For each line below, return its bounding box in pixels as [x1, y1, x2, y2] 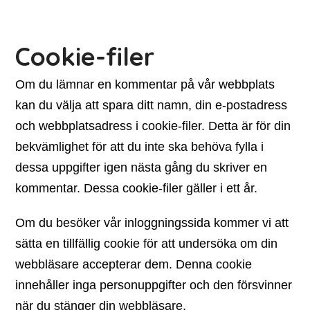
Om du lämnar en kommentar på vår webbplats [15, 77, 275, 91]
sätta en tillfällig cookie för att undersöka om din [15, 237, 278, 250]
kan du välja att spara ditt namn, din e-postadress [15, 98, 288, 112]
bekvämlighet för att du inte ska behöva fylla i [15, 140, 264, 154]
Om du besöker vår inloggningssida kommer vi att [15, 216, 289, 230]
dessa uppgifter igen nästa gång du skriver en [15, 161, 268, 174]
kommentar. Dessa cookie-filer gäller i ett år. [15, 181, 258, 195]
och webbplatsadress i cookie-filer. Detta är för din [15, 119, 291, 133]
